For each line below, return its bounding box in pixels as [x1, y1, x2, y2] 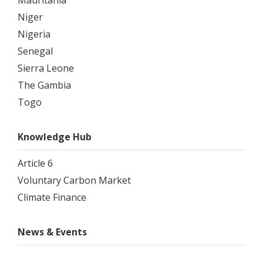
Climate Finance [18, 191, 86, 204]
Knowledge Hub [18, 130, 92, 144]
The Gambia [18, 79, 71, 92]
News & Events [18, 225, 87, 239]
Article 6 [18, 157, 53, 170]
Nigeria [18, 28, 50, 41]
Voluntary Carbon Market [18, 174, 131, 187]
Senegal [18, 45, 53, 58]
